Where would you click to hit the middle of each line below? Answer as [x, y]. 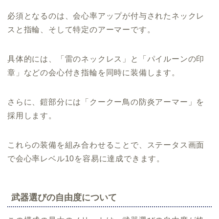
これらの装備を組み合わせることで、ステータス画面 [106, 145]
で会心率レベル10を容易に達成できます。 [86, 159]
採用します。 [32, 116]
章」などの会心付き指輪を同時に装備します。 [94, 73]
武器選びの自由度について [64, 198]
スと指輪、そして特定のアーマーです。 [81, 30]
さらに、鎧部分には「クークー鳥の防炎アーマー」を [106, 102]
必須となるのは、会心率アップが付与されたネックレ [106, 16]
